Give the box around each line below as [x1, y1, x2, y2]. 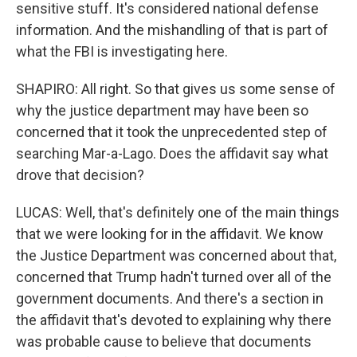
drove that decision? [16, 167, 144, 183]
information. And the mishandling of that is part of [16, 22, 328, 38]
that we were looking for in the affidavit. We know [16, 226, 324, 242]
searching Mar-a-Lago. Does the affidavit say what [16, 145, 328, 162]
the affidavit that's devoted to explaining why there [16, 312, 331, 328]
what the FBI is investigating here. [16, 43, 228, 60]
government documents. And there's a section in [16, 290, 324, 307]
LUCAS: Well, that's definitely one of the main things [16, 204, 339, 221]
